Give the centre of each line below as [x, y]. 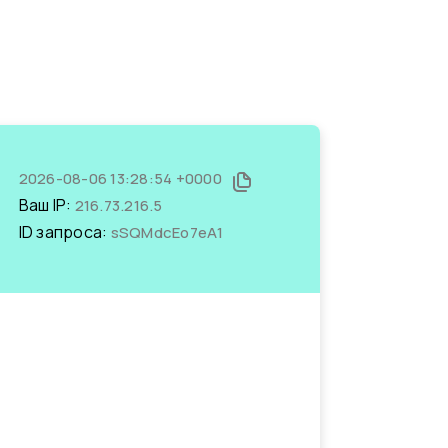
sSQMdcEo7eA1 [167, 232]
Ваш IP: [46, 205]
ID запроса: [64, 232]
